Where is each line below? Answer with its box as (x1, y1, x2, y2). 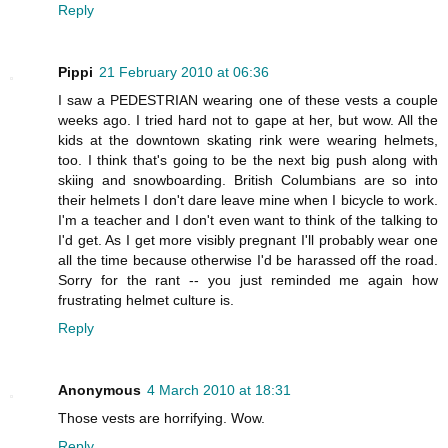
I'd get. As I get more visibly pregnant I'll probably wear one (58, 231, 438, 248)
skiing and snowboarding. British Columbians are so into (58, 171, 438, 188)
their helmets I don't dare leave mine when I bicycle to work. (58, 191, 438, 208)
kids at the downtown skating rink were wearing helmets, (58, 131, 438, 148)
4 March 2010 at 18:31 (147, 381, 291, 398)
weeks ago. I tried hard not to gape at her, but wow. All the (58, 111, 438, 128)
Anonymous (58, 381, 141, 398)
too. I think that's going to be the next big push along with (58, 151, 438, 168)
